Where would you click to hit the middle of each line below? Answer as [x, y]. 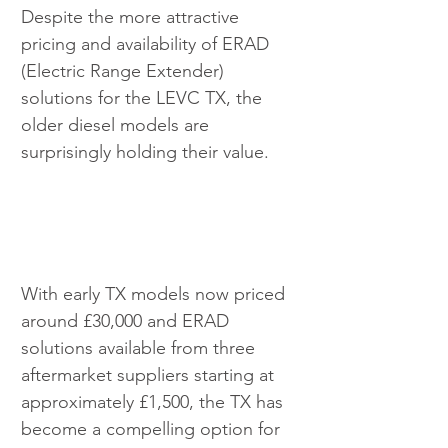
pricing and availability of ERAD [147, 43]
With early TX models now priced [155, 294]
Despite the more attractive [132, 16]
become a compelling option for [153, 429]
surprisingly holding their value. [145, 151]
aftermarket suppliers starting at [150, 375]
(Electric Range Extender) [125, 70]
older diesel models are [117, 124]
